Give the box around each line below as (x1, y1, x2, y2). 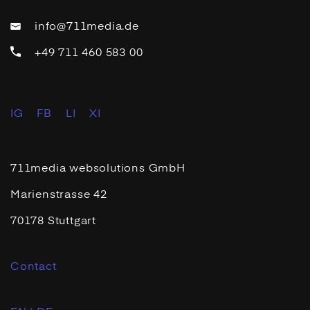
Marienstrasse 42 (10, 189, 107, 201)
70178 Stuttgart (10, 215, 96, 227)
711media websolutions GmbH (10, 163, 185, 174)
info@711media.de (35, 21, 139, 33)
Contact (10, 261, 57, 273)
